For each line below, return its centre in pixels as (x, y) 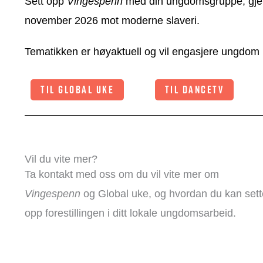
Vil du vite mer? (61, 159)
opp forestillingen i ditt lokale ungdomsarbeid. (132, 213)
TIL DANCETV (194, 90)
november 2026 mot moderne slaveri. (112, 21)
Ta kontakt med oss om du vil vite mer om (122, 175)
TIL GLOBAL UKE (77, 90)
